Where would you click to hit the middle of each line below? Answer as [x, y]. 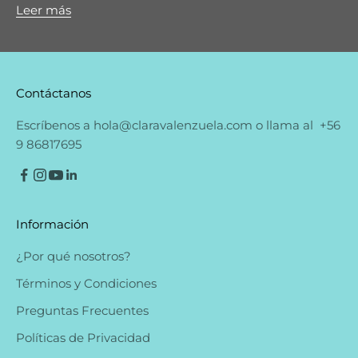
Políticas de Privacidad [83, 337]
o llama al [286, 125]
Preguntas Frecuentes [82, 310]
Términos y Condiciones [86, 283]
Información [52, 224]
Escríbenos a [55, 125]
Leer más [44, 10]
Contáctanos [54, 93]
